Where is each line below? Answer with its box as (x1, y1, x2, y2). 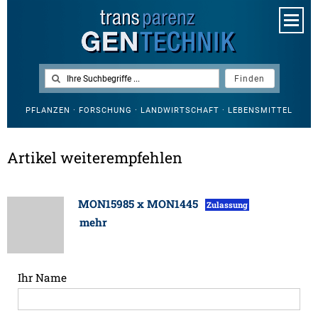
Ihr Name (18, 270, 67, 285)
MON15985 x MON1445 (78, 197, 201, 212)
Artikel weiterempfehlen (7, 148, 182, 168)
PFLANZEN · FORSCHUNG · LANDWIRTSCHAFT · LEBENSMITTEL (26, 106, 292, 115)
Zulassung (207, 199, 248, 211)
